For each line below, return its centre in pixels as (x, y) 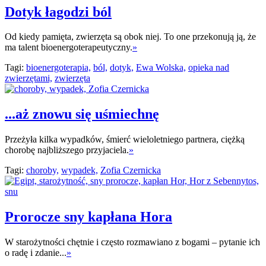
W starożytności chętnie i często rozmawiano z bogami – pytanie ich (132, 242)
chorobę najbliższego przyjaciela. (67, 150)
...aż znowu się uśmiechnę (82, 114)
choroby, (42, 170)
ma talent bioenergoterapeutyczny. (69, 47)
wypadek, (80, 170)
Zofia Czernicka (131, 170)
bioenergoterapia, (58, 68)
